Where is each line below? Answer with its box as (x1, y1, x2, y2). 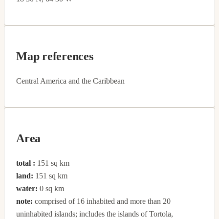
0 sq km (38, 184, 64, 193)
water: (16, 184, 38, 193)
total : (16, 158, 35, 167)
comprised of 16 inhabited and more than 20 (33, 197, 171, 205)
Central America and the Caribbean (16, 76, 125, 85)
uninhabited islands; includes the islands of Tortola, (16, 209, 173, 218)
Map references (16, 49, 93, 63)
